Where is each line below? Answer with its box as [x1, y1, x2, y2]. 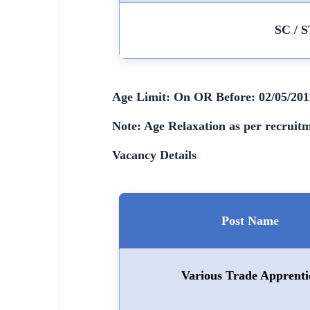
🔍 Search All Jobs [13, 77, 107, 90]
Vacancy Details [112, 148, 197, 162]
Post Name [221, 214, 279, 228]
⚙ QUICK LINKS [11, 26, 71, 34]
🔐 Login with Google [13, 46, 119, 60]
